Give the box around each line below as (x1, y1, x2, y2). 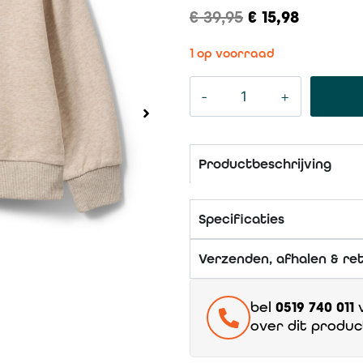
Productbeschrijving (199, 156, 331, 173)
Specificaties (199, 211, 284, 228)
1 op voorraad (190, 45, 275, 61)
